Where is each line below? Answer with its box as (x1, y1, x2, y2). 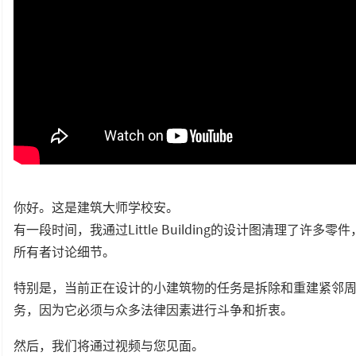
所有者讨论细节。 (14, 241, 115, 261)
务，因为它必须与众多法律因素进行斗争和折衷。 (14, 299, 293, 319)
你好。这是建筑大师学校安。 (14, 196, 179, 217)
